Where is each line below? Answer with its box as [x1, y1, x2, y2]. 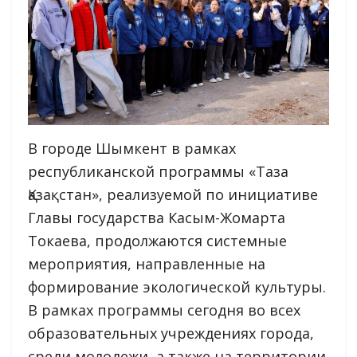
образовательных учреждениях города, [28, 323, 314, 343]
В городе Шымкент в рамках [28, 138, 236, 158]
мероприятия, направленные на [28, 253, 265, 273]
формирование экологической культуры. [28, 277, 326, 296]
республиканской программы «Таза [28, 161, 288, 181]
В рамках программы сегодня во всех [28, 300, 300, 320]
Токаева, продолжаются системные [28, 230, 287, 250]
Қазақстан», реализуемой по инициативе [28, 184, 318, 204]
